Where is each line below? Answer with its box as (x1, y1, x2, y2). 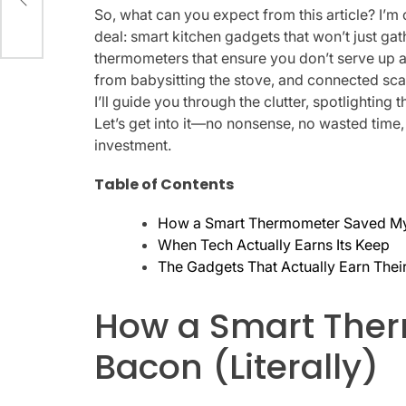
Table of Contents (94, 173, 235, 195)
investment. (94, 136, 172, 155)
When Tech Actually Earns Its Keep (158, 235, 391, 254)
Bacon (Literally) (94, 343, 380, 391)
